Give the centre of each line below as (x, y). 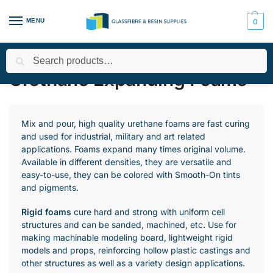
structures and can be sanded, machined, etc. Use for (129, 225)
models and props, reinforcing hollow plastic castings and (136, 250)
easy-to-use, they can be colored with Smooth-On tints (131, 175)
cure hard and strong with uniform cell (148, 212)
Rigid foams (46, 212)
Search (251, 54)
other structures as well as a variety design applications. (133, 263)
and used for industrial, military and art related (113, 136)
